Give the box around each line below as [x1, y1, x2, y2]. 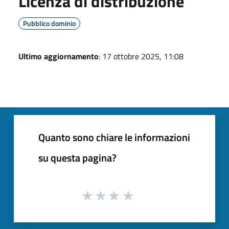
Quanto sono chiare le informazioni [38, 129, 190, 145]
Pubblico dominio [23, 18, 76, 29]
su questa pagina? [38, 150, 117, 166]
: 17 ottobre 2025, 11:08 [99, 50, 184, 62]
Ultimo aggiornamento [18, 50, 99, 62]
